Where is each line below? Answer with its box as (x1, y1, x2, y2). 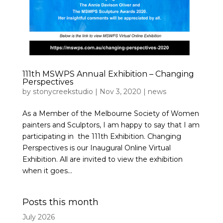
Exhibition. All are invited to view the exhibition (22, 155, 183, 164)
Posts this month (22, 197, 99, 208)
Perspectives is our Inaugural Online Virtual (22, 143, 171, 153)
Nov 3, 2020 (99, 87, 141, 97)
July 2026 (22, 213, 55, 222)
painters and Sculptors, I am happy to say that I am (22, 120, 200, 130)
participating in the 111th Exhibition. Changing (22, 132, 181, 141)
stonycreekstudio (32, 87, 93, 97)
